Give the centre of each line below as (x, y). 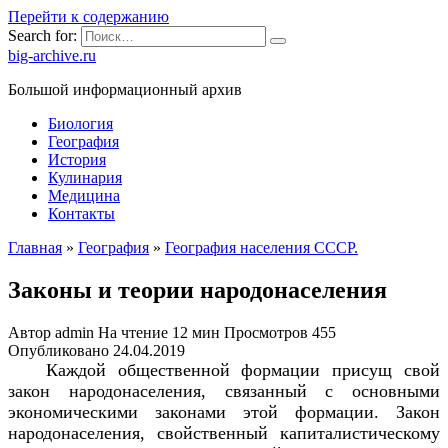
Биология (80, 123)
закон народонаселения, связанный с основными (224, 390)
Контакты (81, 213)
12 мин (194, 332)
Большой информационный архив (125, 89)
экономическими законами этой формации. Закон (224, 411)
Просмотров (266, 332)
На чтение (133, 332)
